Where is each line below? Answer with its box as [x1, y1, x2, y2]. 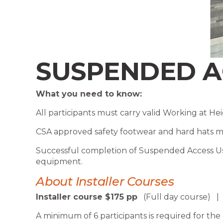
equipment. [36, 157, 83, 167]
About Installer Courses [36, 174, 174, 189]
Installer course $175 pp [36, 192, 137, 202]
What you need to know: [36, 89, 142, 99]
